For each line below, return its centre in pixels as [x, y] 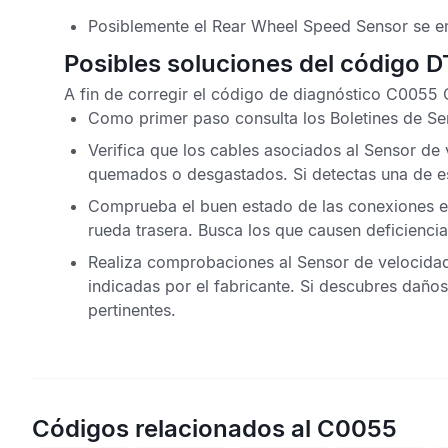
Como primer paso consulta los [209, 118]
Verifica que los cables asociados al [226, 150]
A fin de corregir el [137, 94]
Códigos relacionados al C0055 [214, 428]
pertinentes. [132, 310]
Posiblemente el [150, 26]
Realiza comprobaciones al [192, 262]
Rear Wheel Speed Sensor [310, 26]
